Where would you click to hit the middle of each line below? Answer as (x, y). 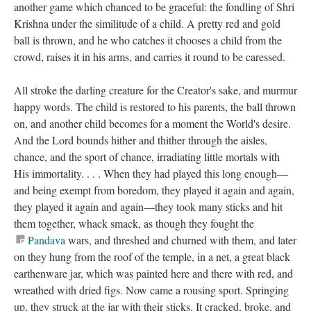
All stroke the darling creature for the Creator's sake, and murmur (155, 90)
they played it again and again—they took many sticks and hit (148, 207)
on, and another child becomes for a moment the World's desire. (152, 123)
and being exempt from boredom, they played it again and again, (154, 190)
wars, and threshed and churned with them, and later (182, 240)
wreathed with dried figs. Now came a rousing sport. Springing (151, 290)
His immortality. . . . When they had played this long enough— (151, 173)
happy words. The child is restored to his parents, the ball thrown (155, 107)
